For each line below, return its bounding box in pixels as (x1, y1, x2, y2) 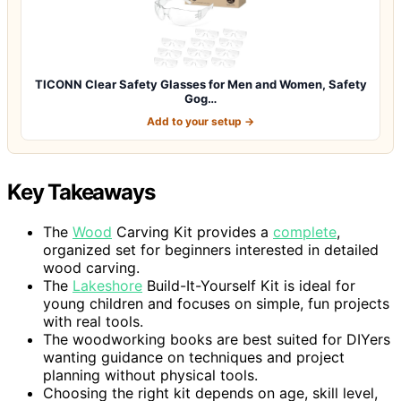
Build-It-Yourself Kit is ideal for (142, 276, 355, 294)
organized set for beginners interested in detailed (43, 240, 379, 259)
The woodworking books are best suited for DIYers (43, 329, 390, 348)
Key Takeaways (7, 178, 155, 205)
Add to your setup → (147, 114, 254, 128)
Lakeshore (73, 276, 142, 294)
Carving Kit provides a (112, 222, 273, 241)
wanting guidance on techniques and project (43, 347, 345, 366)
